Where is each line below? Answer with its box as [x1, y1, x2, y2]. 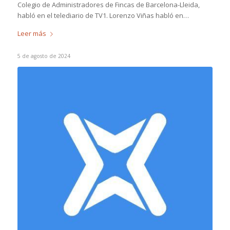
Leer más [17, 29, 46, 39]
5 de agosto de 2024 [17, 52, 70, 60]
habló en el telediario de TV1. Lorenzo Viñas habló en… [17, 11, 189, 21]
